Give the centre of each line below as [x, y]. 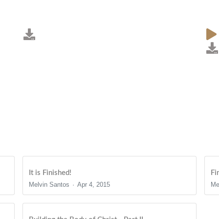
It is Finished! [50, 173]
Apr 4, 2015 [93, 184]
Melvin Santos [49, 184]
